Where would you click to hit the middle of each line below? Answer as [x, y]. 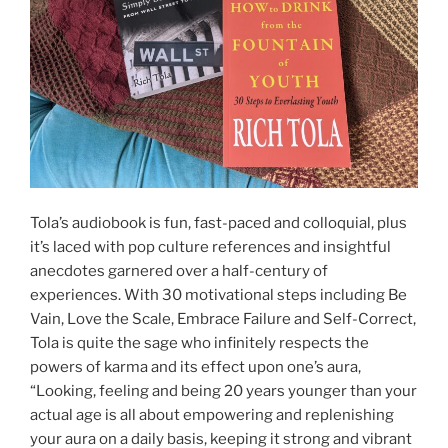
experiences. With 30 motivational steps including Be [218, 294]
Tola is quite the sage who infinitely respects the [199, 342]
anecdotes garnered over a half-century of [179, 270]
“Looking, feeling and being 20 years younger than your [223, 390]
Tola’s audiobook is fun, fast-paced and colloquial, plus [218, 222]
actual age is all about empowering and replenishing [212, 414]
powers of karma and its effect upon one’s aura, [195, 366]
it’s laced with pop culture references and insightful [210, 246]
